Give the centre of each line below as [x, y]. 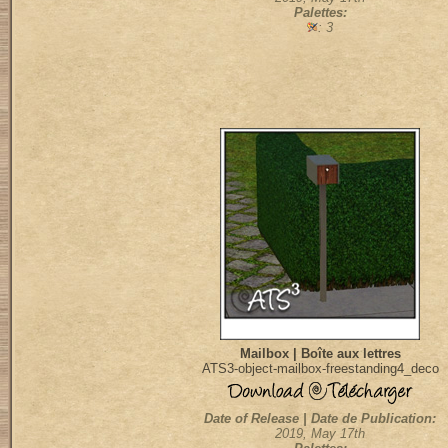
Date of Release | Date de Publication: [320, 418]
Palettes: [320, 12]
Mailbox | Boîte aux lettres [320, 353]
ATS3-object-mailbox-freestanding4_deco [320, 368]
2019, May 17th [320, 433]
